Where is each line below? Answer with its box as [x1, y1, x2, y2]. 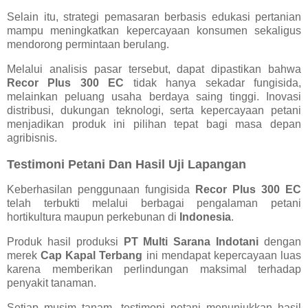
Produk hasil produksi [7, 236, 124, 248]
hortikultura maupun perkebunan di [7, 211, 179, 223]
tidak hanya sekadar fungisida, [124, 76, 302, 89]
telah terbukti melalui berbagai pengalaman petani [7, 197, 301, 210]
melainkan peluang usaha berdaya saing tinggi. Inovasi [7, 90, 301, 102]
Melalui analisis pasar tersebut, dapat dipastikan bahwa [7, 63, 301, 75]
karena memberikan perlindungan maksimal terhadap [7, 263, 301, 276]
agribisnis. [7, 131, 57, 144]
